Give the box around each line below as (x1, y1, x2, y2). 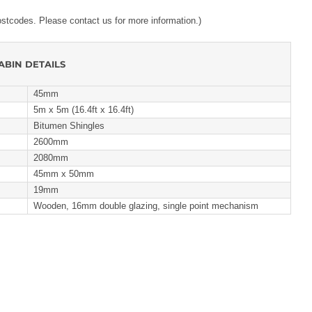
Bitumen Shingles (33, 120, 104, 131)
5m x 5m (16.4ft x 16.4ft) (33, 104, 134, 115)
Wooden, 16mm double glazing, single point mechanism (33, 200, 258, 211)
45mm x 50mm (33, 168, 94, 179)
